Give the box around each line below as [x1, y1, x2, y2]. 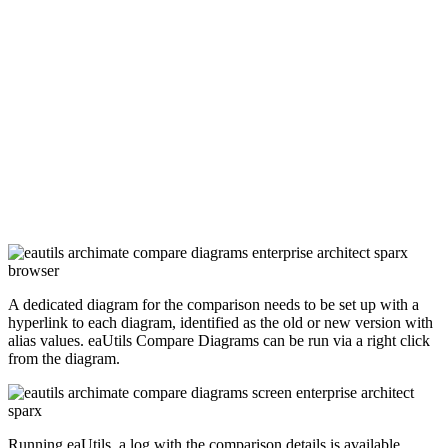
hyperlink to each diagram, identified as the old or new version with [8, 314, 433, 332]
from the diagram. [8, 350, 120, 368]
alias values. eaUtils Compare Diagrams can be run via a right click [8, 332, 430, 350]
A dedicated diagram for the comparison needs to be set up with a [8, 296, 419, 314]
